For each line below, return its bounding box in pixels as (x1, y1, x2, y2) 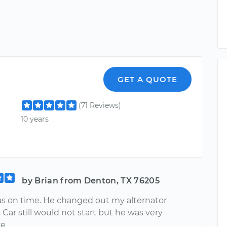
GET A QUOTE (118, 74, 178, 84)
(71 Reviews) (79, 101, 122, 110)
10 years (21, 115, 49, 124)
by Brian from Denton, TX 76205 (22, 175, 160, 185)
